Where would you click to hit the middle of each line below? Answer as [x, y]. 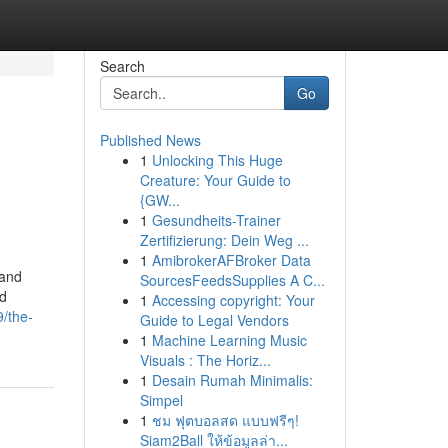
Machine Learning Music [229, 340]
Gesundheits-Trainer [216, 220]
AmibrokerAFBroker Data [231, 260]
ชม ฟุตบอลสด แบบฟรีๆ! [225, 420]
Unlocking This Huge [217, 160]
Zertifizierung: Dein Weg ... [224, 240]
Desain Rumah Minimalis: [232, 380]
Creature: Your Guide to [215, 180]
